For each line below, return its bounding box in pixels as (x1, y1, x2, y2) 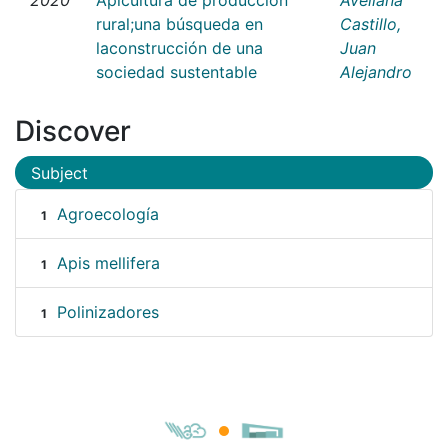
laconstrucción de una (96, 37, 263, 58)
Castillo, (340, 13, 401, 34)
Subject (31, 162, 88, 183)
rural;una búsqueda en (96, 13, 263, 34)
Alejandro (340, 61, 412, 82)
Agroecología (56, 204, 159, 225)
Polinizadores (56, 302, 159, 323)
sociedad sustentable (96, 61, 257, 82)
